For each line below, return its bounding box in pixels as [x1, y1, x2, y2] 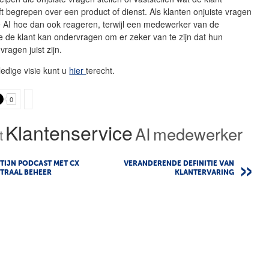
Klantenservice [5, 118, 133, 146]
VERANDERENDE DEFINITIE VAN [124, 160, 234, 168]
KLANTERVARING [175, 169, 234, 177]
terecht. [86, 64, 115, 76]
